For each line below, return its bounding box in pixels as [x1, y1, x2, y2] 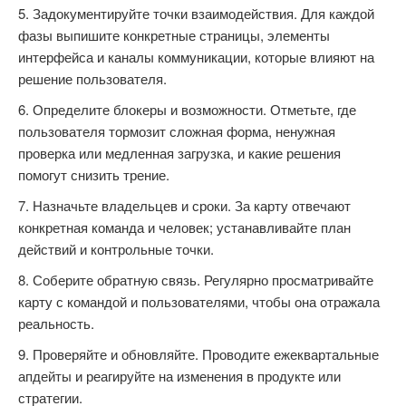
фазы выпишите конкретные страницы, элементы [18, 25, 330, 44]
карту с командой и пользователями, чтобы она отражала [18, 292, 380, 311]
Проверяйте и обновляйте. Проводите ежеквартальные [33, 344, 379, 363]
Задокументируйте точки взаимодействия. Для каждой [33, 4, 374, 23]
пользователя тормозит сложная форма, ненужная [18, 121, 335, 140]
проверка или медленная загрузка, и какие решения [18, 143, 341, 162]
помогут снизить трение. [18, 165, 169, 184]
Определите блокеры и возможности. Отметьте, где [33, 100, 356, 119]
